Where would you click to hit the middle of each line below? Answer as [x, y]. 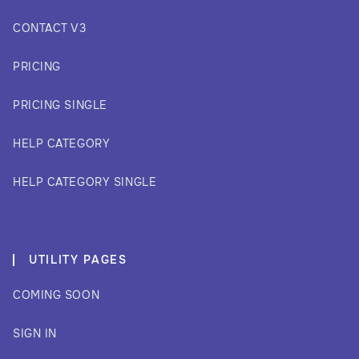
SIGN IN [35, 333]
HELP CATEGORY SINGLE [85, 182]
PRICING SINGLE [60, 105]
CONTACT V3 [50, 28]
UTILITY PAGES [78, 260]
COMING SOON [56, 295]
